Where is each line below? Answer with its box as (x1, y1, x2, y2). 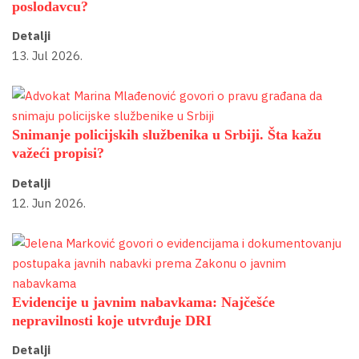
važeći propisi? (12, 145, 104, 162)
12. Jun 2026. (12, 195, 86, 211)
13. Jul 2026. (12, 48, 83, 64)
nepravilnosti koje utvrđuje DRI (12, 312, 212, 329)
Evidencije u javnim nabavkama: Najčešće (12, 293, 275, 310)
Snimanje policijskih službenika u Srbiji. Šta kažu (12, 127, 321, 143)
